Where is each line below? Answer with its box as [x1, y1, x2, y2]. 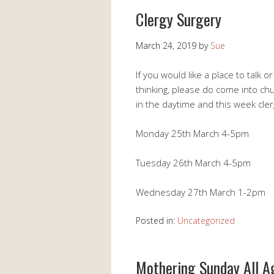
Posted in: [136, 215, 177, 226]
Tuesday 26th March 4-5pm [136, 157, 251, 169]
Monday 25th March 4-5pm [136, 127, 249, 139]
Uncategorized [177, 215, 235, 226]
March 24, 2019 [136, 40, 196, 51]
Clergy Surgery [136, 7, 221, 31]
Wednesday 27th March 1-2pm [136, 186, 265, 198]
